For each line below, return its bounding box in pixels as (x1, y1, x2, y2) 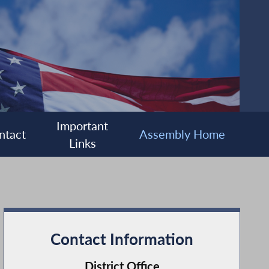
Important (56, 118, 109, 133)
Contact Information (50, 229, 193, 249)
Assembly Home (139, 127, 225, 142)
